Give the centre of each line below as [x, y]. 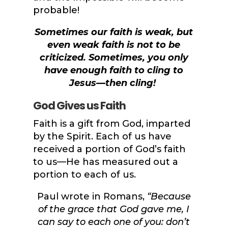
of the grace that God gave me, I [114, 209]
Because [170, 197]
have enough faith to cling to [114, 70]
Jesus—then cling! [113, 83]
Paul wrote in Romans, [92, 197]
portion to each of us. [84, 175]
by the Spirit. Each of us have [102, 137]
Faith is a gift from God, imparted [111, 124]
